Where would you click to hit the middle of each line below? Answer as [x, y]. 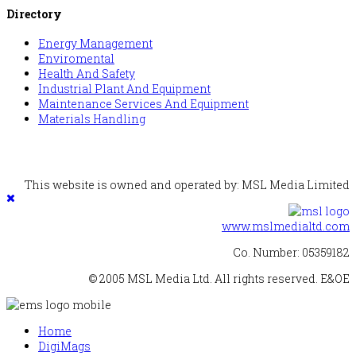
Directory [34, 14]
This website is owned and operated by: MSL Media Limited [187, 185]
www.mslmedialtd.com [286, 226]
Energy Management [95, 44]
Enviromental [76, 59]
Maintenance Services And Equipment [143, 104]
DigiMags [64, 346]
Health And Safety [87, 74]
